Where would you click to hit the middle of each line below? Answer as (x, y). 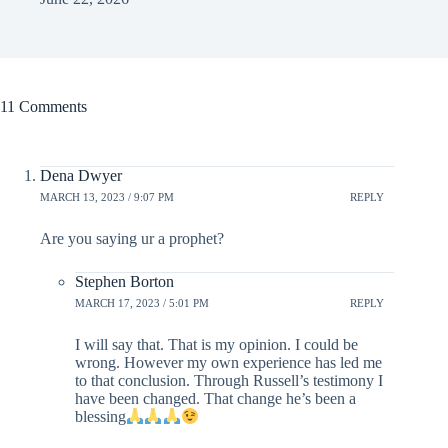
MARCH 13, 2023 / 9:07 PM (107, 197)
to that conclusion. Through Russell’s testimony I (229, 380)
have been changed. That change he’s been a (215, 398)
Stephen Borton (124, 281)
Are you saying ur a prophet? (132, 238)
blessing (100, 417)
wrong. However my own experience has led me (228, 362)
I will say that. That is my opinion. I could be (216, 344)
